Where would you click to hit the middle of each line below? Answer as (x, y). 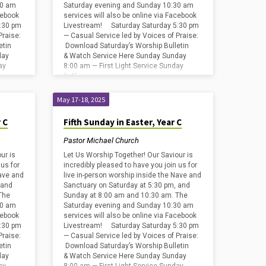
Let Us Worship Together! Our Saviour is (129, 155)
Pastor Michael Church (102, 140)
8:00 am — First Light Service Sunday (124, 66)
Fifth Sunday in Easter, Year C (123, 122)
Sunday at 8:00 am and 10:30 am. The (126, 196)
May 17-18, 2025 (81, 100)
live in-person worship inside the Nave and (133, 175)
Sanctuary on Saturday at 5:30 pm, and (127, 186)
